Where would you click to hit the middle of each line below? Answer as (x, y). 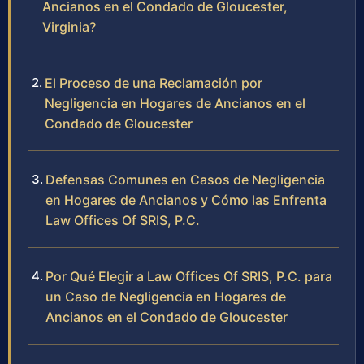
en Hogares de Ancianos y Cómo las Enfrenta (186, 199)
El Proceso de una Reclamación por (154, 82)
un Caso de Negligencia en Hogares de (166, 296)
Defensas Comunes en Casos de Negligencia (185, 179)
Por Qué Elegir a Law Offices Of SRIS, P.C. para (189, 276)
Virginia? (69, 26)
